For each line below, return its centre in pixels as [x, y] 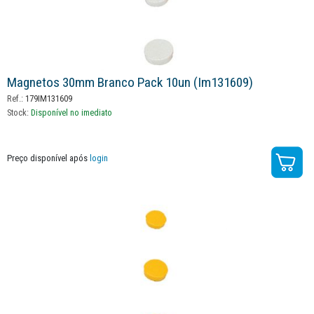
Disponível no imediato [71, 113]
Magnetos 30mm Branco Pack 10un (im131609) [130, 83]
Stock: [19, 113]
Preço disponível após [48, 158]
